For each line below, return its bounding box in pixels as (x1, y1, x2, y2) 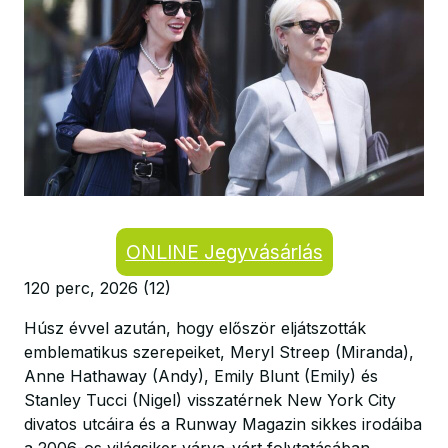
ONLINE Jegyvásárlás (125, 240, 323, 264)
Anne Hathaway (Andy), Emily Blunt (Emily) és (24, 366, 378, 386)
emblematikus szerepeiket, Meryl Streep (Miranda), (24, 342, 414, 362)
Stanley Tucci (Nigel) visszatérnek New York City (24, 390, 396, 410)
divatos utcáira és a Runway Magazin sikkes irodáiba (24, 414, 422, 434)
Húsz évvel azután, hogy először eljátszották (24, 318, 366, 338)
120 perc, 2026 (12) (24, 278, 171, 298)
